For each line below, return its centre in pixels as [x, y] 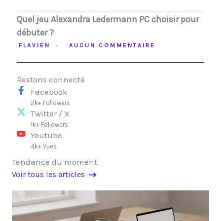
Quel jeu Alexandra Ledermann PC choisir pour [108, 19]
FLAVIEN [35, 45]
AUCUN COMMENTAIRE [112, 45]
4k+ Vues [44, 146]
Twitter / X [50, 113]
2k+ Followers [50, 103]
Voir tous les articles [48, 174]
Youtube [46, 135]
